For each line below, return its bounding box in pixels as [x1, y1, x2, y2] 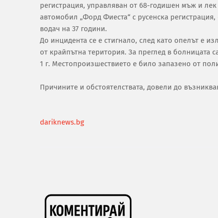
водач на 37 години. [40, 24, 107, 33]
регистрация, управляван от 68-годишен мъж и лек [40, 1, 217, 10]
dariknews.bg [40, 118, 84, 127]
